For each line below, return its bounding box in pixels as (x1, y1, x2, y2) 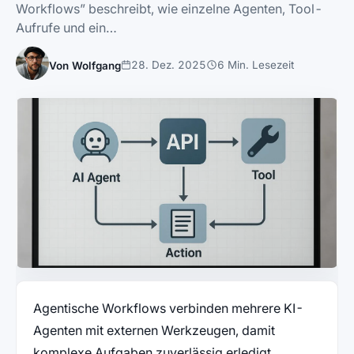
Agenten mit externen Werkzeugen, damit (32, 322, 275, 339)
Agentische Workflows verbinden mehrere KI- (32, 300, 303, 317)
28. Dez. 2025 (131, 58, 207, 72)
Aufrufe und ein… (16, 19, 117, 36)
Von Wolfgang (49, 59, 121, 73)
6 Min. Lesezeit (217, 58, 294, 72)
